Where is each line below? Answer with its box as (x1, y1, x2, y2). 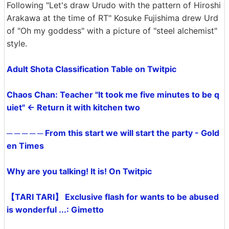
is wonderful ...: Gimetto (7, 204, 104, 215)
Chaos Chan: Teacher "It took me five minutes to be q (7, 89, 219, 100)
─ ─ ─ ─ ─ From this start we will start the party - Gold (7, 128, 219, 138)
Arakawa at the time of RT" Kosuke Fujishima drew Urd (7, 13, 218, 23)
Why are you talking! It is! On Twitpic (7, 166, 152, 176)
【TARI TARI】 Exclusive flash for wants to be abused (7, 192, 219, 202)
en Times (7, 141, 44, 151)
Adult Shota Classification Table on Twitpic (7, 64, 176, 74)
